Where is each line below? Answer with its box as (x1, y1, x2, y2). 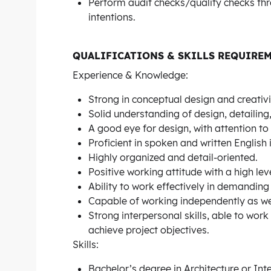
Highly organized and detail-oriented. (88, 151, 258, 163)
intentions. (88, 11, 135, 23)
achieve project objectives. (88, 224, 209, 236)
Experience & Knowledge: (73, 69, 188, 81)
